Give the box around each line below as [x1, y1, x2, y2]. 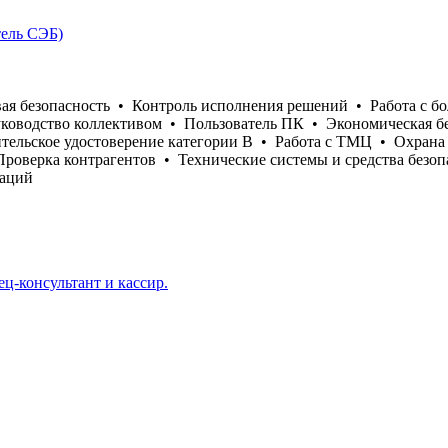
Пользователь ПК [184, 114, 304, 132]
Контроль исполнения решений [132, 96, 348, 114]
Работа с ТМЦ [275, 132, 372, 150]
